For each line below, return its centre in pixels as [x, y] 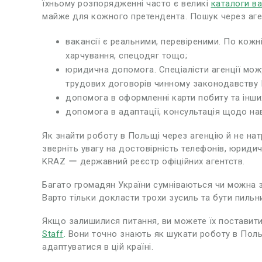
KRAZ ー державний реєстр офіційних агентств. [144, 161]
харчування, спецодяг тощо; [126, 55]
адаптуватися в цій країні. [98, 247]
